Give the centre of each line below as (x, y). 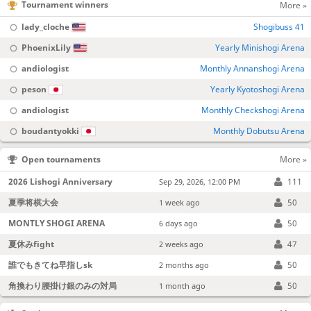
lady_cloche (45, 27)
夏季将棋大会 (34, 202)
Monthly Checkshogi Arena (253, 110)
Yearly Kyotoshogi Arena (258, 90)
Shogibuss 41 (279, 27)
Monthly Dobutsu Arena (259, 131)
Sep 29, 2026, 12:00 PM (199, 181)
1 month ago (182, 285)
